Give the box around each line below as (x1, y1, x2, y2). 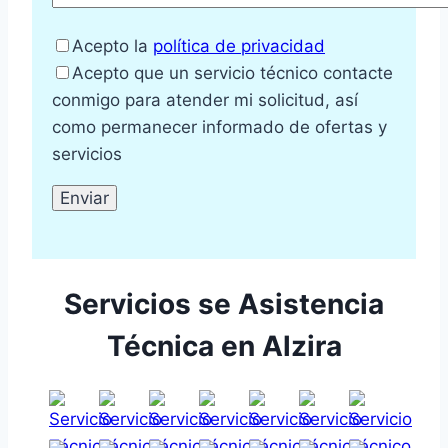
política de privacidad (153, 36, 325, 57)
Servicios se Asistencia (64, 286, 384, 321)
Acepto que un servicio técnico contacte (72, 63, 393, 84)
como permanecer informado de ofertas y (52, 117, 387, 138)
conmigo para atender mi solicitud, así (52, 90, 358, 111)
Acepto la (72, 36, 153, 57)
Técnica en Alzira (106, 328, 342, 363)
